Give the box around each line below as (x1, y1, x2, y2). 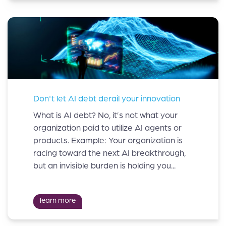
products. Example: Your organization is (33, 136, 183, 146)
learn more (39, 196, 76, 205)
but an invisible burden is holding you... (33, 161, 176, 171)
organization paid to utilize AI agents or (33, 123, 182, 133)
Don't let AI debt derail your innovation (33, 93, 180, 103)
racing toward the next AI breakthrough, (33, 148, 186, 158)
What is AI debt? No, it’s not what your (33, 110, 178, 121)
